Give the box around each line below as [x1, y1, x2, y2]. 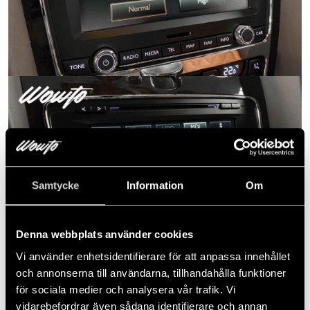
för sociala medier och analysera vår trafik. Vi [16, 283, 236, 295]
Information [126, 179, 184, 192]
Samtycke [31, 179, 80, 192]
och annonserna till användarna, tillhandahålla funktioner [16, 266, 286, 279]
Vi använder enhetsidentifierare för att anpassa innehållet [16, 250, 290, 262]
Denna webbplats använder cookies [16, 228, 193, 241]
